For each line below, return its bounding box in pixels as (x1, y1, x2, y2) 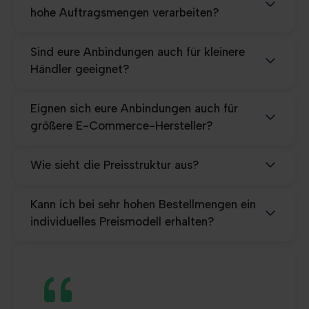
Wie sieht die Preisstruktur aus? (30, 157, 199, 172)
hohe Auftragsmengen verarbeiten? (30, 5, 219, 19)
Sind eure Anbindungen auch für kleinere (30, 44, 245, 59)
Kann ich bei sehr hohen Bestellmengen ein (30, 197, 256, 211)
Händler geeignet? (30, 61, 130, 76)
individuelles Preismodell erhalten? (30, 214, 215, 228)
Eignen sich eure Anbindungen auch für (30, 101, 238, 115)
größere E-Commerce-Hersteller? (30, 118, 213, 132)
